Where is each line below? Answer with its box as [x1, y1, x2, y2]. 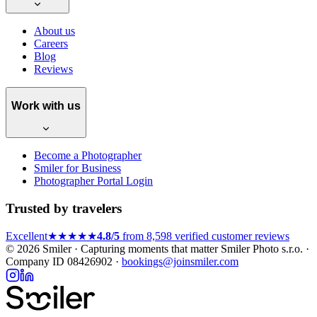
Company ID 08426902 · [6, 255, 122, 268]
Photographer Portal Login [34, 174, 153, 187]
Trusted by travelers [6, 200, 122, 216]
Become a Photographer [34, 149, 142, 161]
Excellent [6, 230, 47, 243]
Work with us [11, 100, 81, 113]
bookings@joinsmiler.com [122, 255, 238, 268]
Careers [34, 37, 68, 50]
